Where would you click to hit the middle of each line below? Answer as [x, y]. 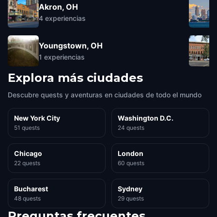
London [131, 153]
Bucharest [31, 189]
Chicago [28, 153]
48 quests [27, 198]
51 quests [27, 128]
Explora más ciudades [75, 78]
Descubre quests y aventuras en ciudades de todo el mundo [105, 95]
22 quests [27, 163]
